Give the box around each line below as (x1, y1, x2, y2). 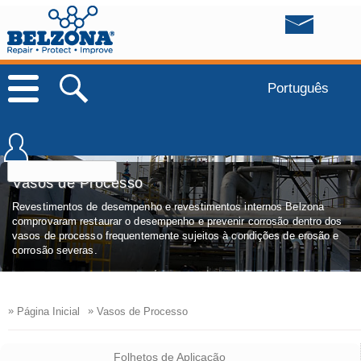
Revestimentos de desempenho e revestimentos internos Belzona (12, 200, 325, 213)
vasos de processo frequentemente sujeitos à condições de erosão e (12, 229, 339, 242)
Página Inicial (14, 305, 80, 317)
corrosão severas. (12, 243, 98, 256)
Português (267, 80, 329, 95)
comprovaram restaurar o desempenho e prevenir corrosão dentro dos (12, 214, 342, 227)
